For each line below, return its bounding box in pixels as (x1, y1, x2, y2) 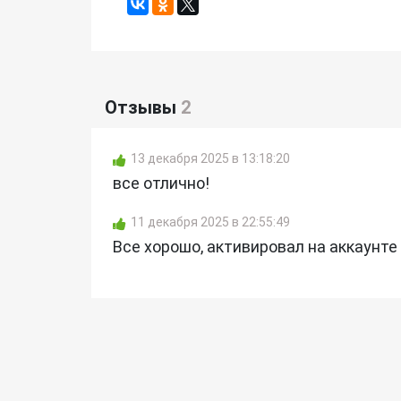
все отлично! (113, 173, 209, 192)
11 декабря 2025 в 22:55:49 (131, 214, 290, 229)
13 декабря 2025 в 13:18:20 (131, 150, 290, 166)
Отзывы (105, 96, 181, 118)
